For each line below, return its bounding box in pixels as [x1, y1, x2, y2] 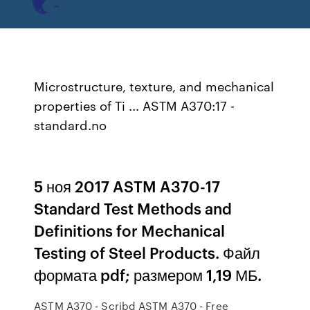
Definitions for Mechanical [34, 219, 226, 241]
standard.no [34, 116, 107, 134]
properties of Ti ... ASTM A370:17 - [34, 96, 235, 114]
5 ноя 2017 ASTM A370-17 [34, 175, 221, 197]
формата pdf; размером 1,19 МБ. [34, 264, 262, 285]
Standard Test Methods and [34, 197, 232, 219]
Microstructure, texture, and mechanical [34, 77, 275, 95]
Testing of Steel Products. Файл [34, 241, 261, 263]
